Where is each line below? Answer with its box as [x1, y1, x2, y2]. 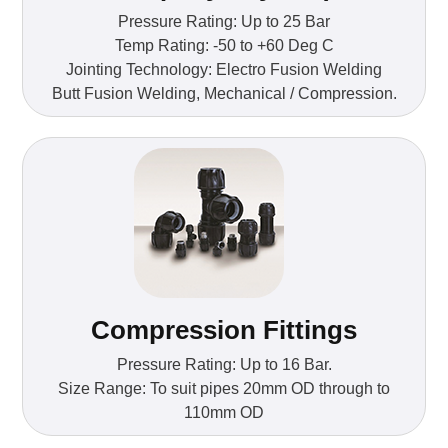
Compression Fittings [91, 316, 357, 345]
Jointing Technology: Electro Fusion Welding [66, 61, 382, 79]
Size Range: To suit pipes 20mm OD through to [58, 380, 390, 398]
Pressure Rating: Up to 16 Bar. [116, 356, 332, 374]
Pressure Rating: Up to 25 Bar [118, 13, 330, 31]
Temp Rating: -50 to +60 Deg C [114, 37, 334, 55]
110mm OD [184, 404, 264, 422]
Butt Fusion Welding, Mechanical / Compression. [51, 85, 397, 103]
